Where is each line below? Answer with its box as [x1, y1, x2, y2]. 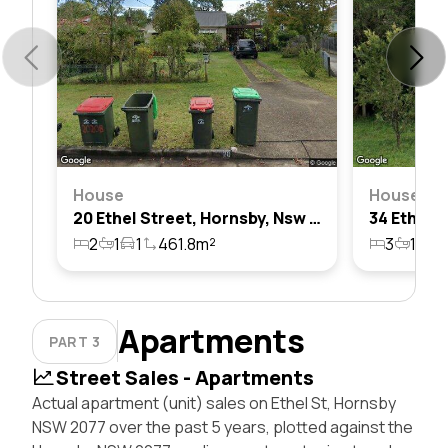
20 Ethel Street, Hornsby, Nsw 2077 [309, 206, 321, 229]
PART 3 [49, 331, 101, 351]
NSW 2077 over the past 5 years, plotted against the [32, 415, 413, 438]
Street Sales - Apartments [56, 363, 314, 391]
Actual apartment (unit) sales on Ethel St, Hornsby [32, 391, 396, 414]
